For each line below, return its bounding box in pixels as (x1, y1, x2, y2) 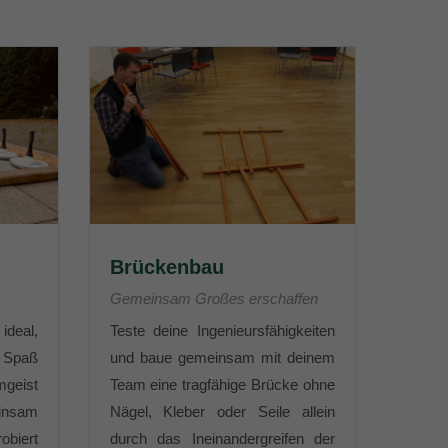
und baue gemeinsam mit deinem (109, 349, 335, 366)
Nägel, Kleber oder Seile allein (109, 403, 335, 420)
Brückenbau (109, 256, 224, 278)
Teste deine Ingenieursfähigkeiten (109, 322, 335, 339)
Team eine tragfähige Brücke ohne (109, 376, 335, 393)
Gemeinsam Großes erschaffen (109, 290, 318, 307)
